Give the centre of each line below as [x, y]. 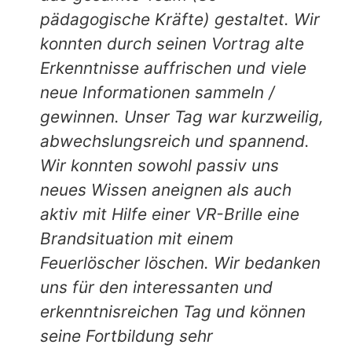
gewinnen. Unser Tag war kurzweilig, [182, 116]
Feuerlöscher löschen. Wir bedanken [181, 262]
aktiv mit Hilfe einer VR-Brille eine [170, 214]
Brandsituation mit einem [137, 238]
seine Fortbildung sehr [127, 335]
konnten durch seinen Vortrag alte [172, 43]
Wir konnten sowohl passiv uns [160, 165]
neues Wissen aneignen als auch [166, 189]
